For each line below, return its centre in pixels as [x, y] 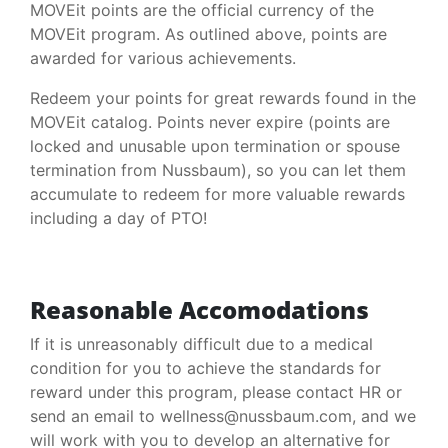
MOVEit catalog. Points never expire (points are [210, 122]
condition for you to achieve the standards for [205, 368]
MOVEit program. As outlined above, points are [208, 34]
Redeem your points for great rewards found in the [223, 98]
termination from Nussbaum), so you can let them [218, 170]
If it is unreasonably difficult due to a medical [201, 344]
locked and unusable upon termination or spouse [215, 146]
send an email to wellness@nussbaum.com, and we [223, 416]
